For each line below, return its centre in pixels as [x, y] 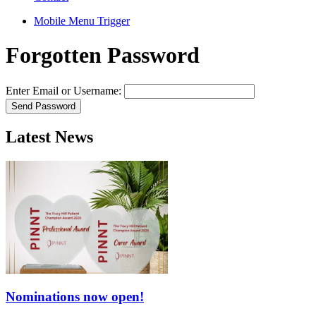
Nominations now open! [75, 297]
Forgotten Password [103, 55]
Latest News [49, 136]
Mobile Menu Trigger [82, 21]
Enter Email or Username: [63, 90]
